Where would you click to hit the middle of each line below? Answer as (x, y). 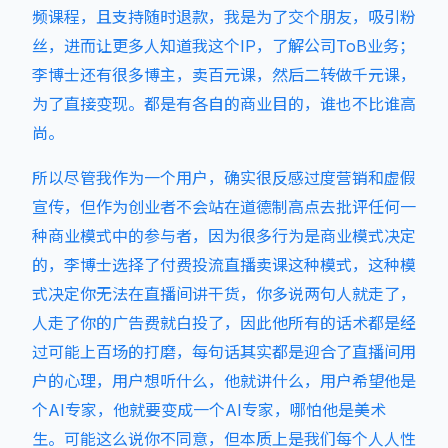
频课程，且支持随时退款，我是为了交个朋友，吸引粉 (224, 17)
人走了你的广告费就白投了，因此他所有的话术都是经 (224, 323)
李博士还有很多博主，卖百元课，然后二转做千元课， (224, 75)
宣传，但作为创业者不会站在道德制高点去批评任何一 (224, 207)
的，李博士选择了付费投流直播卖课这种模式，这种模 (224, 265)
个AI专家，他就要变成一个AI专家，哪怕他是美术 (209, 410)
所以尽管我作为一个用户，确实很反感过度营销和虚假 (224, 178)
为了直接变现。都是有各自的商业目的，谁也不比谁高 (224, 104)
